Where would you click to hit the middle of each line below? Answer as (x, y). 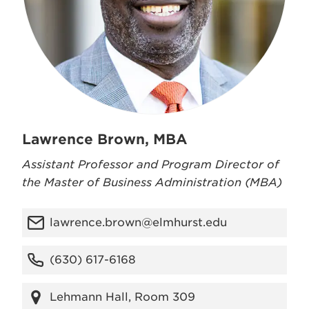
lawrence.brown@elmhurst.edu (138, 222)
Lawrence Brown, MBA (105, 139)
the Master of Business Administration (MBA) (152, 182)
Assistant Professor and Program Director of (151, 165)
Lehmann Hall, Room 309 (122, 297)
